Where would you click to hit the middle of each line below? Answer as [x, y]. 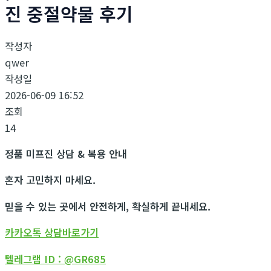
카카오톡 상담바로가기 [52, 233]
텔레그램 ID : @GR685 [55, 259]
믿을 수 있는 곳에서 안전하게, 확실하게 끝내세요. [108, 206]
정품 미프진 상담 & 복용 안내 [66, 153]
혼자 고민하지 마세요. [53, 180]
